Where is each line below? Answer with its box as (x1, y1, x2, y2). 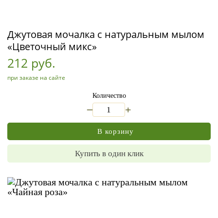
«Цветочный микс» (7, 40, 97, 53)
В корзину (97, 127, 134, 135)
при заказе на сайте (7, 73, 65, 82)
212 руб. (7, 54, 55, 71)
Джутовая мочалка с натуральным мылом (7, 28, 204, 41)
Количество (92, 92, 126, 99)
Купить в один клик (74, 149, 144, 158)
